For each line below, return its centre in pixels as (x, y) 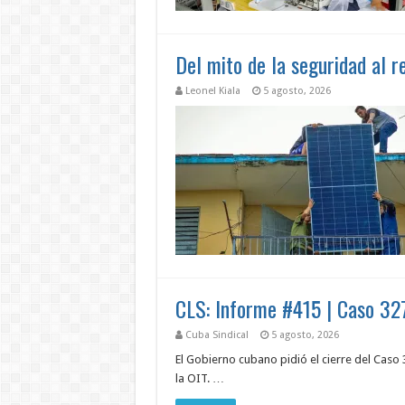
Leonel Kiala (212, 91)
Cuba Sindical (217, 335)
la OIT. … (199, 378)
